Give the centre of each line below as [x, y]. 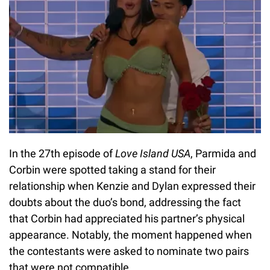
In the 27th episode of [62, 154]
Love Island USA [153, 154]
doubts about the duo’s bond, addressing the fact [125, 202]
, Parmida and [223, 154]
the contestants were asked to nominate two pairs [129, 251]
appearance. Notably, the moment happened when [130, 235]
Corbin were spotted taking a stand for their [112, 170]
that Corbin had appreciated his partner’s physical [127, 219]
